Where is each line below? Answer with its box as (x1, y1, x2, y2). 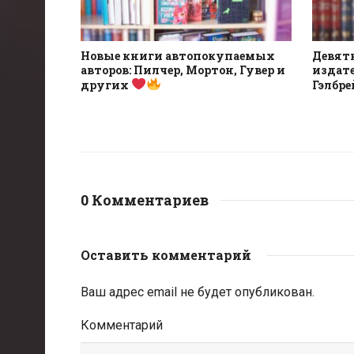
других (81, 77, 131, 93)
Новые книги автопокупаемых (81, 47, 275, 63)
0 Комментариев (81, 190, 209, 210)
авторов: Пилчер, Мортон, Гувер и (81, 62, 285, 77)
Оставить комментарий (81, 247, 251, 264)
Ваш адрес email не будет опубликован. (81, 284, 314, 300)
